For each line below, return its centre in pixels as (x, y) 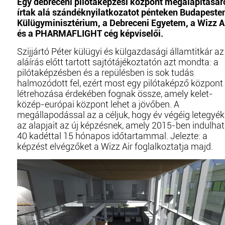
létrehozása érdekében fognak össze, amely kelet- (115, 94)
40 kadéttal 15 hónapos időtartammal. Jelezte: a (112, 136)
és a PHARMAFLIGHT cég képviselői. (90, 33)
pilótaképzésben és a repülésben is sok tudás (105, 73)
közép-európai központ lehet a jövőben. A (98, 104)
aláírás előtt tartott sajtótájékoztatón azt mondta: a (118, 62)
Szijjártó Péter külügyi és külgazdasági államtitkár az (121, 51)
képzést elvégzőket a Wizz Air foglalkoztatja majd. (115, 146)
